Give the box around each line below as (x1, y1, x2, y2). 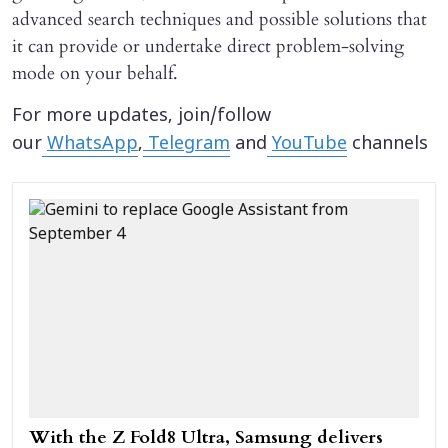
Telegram (143, 132, 230, 156)
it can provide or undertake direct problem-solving (12, 33, 404, 59)
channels (347, 132, 428, 156)
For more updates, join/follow (12, 104, 271, 128)
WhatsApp (47, 132, 138, 156)
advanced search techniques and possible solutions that (12, 6, 427, 32)
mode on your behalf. (12, 60, 178, 86)
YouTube (272, 132, 347, 156)
